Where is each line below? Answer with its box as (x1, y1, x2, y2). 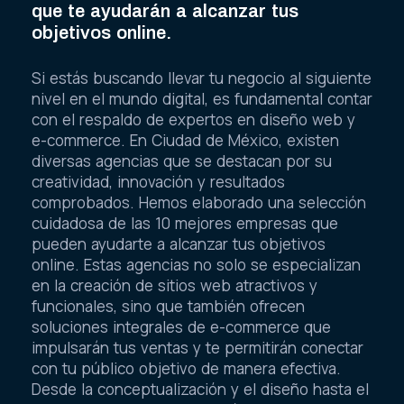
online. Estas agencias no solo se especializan (32, 254, 361, 276)
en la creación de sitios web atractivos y (32, 275, 317, 297)
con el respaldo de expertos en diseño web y (32, 109, 355, 131)
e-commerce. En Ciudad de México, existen (32, 130, 339, 151)
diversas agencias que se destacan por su (32, 151, 332, 172)
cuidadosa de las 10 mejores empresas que (32, 213, 338, 234)
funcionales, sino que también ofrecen (32, 296, 305, 317)
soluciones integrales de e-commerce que (32, 317, 331, 338)
